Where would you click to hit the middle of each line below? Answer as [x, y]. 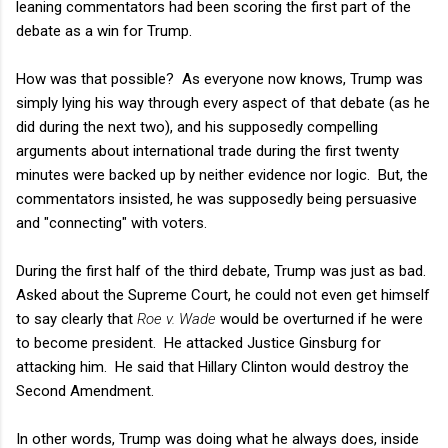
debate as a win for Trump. [104, 30]
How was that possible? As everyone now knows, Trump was [219, 78]
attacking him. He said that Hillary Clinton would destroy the [212, 366]
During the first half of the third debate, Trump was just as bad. [223, 270]
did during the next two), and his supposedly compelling [197, 126]
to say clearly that [76, 318]
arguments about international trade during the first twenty [207, 150]
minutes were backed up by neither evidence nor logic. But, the [222, 174]
